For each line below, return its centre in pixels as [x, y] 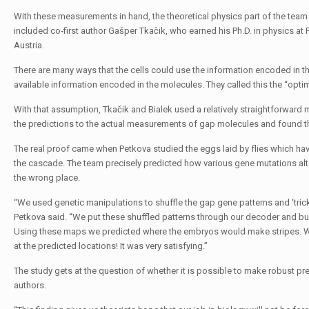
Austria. [29, 45]
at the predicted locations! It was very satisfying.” [110, 246]
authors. [30, 285]
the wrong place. [47, 178]
